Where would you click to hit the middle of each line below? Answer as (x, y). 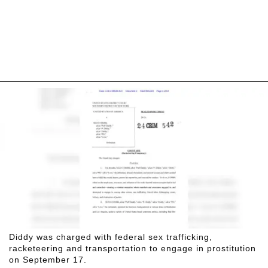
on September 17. (48, 260)
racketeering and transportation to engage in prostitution (133, 249)
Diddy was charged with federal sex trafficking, (111, 237)
